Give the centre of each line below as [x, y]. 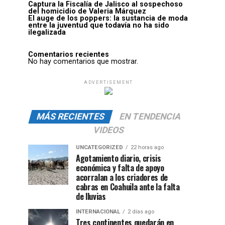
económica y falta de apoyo [120, 168]
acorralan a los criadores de [122, 178]
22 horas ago [147, 148]
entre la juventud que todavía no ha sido [99, 26]
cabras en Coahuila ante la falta [128, 187]
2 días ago [141, 212]
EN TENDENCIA [150, 117]
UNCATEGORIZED [99, 148]
